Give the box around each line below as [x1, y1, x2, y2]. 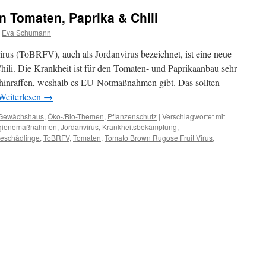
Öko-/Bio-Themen [47, 111, 104, 121]
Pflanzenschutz [107, 111, 157, 121]
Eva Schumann [2, 27, 51, 37]
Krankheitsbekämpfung [102, 122, 177, 132]
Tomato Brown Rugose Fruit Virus [104, 132, 213, 142]
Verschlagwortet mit [162, 111, 225, 121]
